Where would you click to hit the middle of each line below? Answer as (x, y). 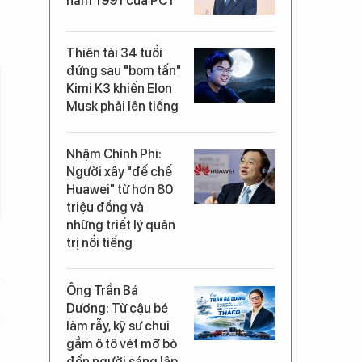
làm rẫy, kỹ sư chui (118, 326)
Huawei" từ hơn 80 (120, 189)
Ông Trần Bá (102, 290)
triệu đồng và (105, 207)
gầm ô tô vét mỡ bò (122, 343)
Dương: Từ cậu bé (117, 308)
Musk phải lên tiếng (122, 106)
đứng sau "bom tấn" (124, 70)
